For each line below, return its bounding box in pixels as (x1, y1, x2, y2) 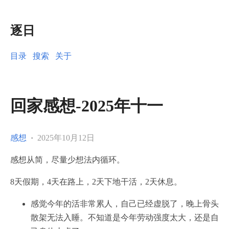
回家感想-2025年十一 (10, 97, 163, 116)
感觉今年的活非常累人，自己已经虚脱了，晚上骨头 (31, 199, 219, 208)
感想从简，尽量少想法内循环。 (10, 155, 125, 164)
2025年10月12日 (37, 133, 95, 142)
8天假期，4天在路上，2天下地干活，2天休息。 (10, 177, 182, 186)
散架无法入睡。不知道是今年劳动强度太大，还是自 (31, 213, 219, 222)
